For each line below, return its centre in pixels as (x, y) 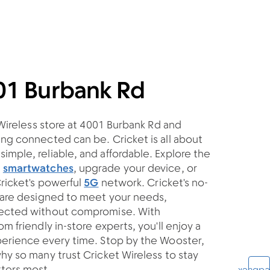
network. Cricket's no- (153, 184)
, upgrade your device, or (135, 169)
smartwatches (38, 169)
